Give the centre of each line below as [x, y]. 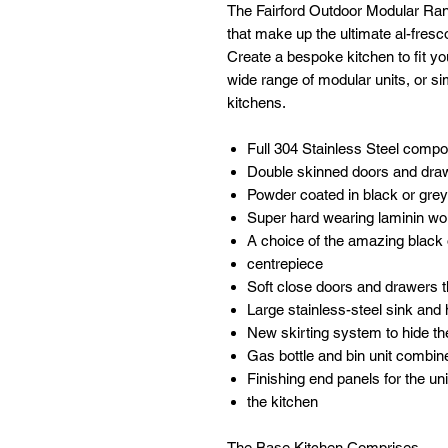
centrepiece [284, 263]
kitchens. [256, 102]
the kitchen [282, 401]
